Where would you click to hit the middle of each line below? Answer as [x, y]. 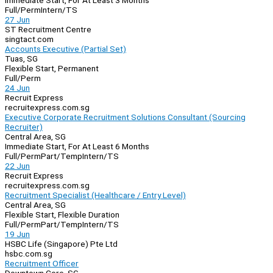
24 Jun [17, 88]
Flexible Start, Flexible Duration [62, 215]
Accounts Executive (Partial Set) [66, 49]
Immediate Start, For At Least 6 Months [77, 147]
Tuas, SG [21, 59]
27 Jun [17, 20]
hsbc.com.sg [29, 254]
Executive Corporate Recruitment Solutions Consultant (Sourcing [125, 117]
